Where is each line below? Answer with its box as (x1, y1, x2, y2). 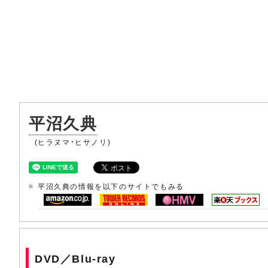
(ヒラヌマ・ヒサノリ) (32, 136, 111, 147)
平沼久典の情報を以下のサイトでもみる (38, 181, 184, 191)
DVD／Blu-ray (35, 250, 116, 266)
